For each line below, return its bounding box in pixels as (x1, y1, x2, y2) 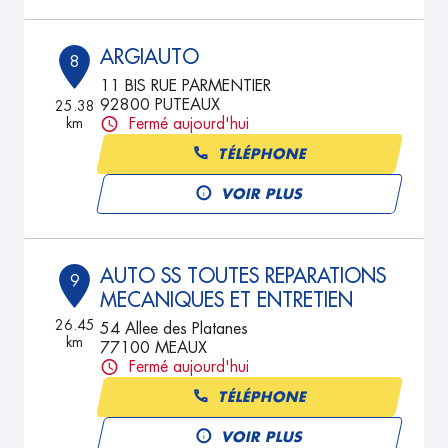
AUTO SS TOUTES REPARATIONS (100, 266, 387, 286)
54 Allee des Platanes (100, 321, 249, 337)
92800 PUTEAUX (100, 97, 221, 113)
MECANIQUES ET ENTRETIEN (100, 290, 354, 310)
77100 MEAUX (100, 340, 208, 356)
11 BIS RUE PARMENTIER (100, 78, 272, 94)
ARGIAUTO (100, 47, 200, 67)
